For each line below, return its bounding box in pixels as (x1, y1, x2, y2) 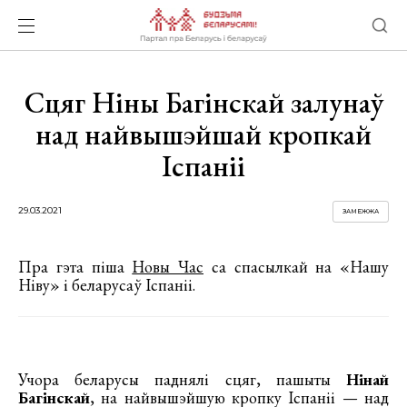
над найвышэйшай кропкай (35, 115, 372, 154)
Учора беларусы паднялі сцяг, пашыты (18, 369, 346, 390)
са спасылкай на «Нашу (203, 256, 389, 277)
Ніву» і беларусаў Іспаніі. (18, 274, 195, 295)
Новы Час (132, 256, 203, 277)
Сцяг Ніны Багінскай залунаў (24, 84, 383, 122)
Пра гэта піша (18, 256, 133, 277)
